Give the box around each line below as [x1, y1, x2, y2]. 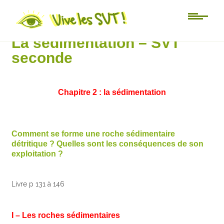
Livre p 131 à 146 [11, 180, 65, 188]
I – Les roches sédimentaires [11, 211, 120, 220]
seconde [11, 49, 73, 66]
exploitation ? [11, 149, 63, 158]
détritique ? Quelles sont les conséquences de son [11, 139, 204, 148]
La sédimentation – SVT [11, 34, 180, 51]
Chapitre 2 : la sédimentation [58, 88, 166, 97]
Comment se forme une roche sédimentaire [11, 129, 175, 138]
